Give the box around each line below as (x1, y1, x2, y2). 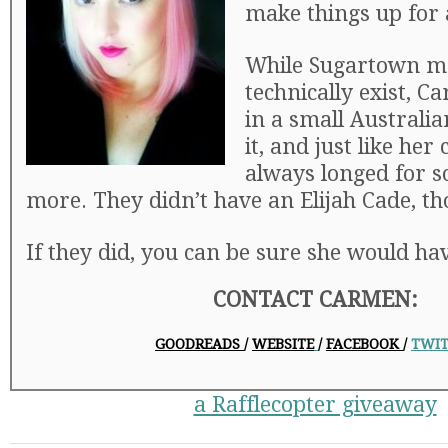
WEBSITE (252, 336, 314, 352)
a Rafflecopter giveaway (193, 392, 437, 417)
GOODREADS (155, 336, 240, 352)
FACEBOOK (326, 336, 399, 352)
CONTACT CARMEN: (212, 287, 418, 312)
